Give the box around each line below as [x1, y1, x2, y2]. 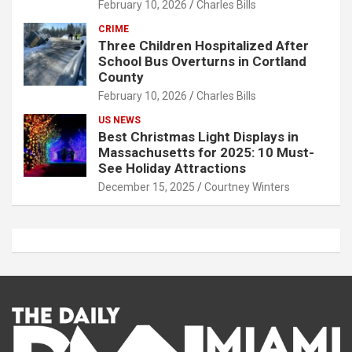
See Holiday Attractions [98, 159, 246, 176]
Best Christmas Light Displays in [98, 128, 299, 145]
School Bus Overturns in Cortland [98, 53, 306, 69]
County [98, 68, 144, 85]
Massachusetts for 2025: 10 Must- [98, 144, 314, 160]
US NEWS [98, 114, 141, 126]
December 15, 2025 [98, 180, 195, 193]
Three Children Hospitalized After [98, 37, 309, 53]
